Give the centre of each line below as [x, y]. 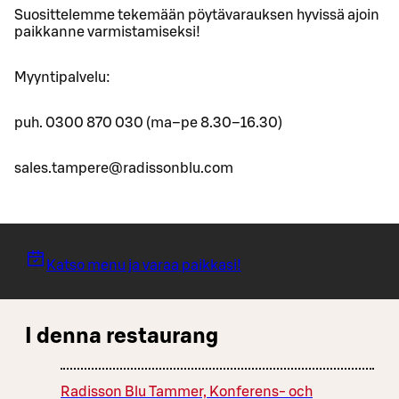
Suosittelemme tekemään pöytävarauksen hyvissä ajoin [197, 16]
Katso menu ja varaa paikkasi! [144, 266]
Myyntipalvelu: [62, 78]
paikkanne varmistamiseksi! [107, 33]
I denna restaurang [122, 337]
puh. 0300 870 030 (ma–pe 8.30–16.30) [148, 123]
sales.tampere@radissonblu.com [124, 169]
